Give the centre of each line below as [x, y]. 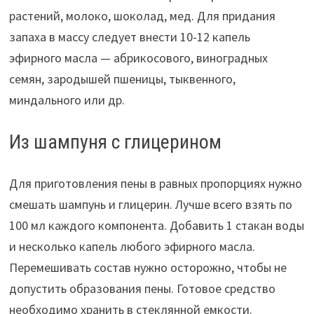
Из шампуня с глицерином [115, 142]
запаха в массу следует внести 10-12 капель [129, 37]
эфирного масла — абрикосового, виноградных [138, 58]
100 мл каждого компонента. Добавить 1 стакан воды [156, 226]
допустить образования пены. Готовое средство [142, 289]
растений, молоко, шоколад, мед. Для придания [142, 16]
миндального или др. [67, 100]
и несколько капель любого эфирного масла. [132, 247]
